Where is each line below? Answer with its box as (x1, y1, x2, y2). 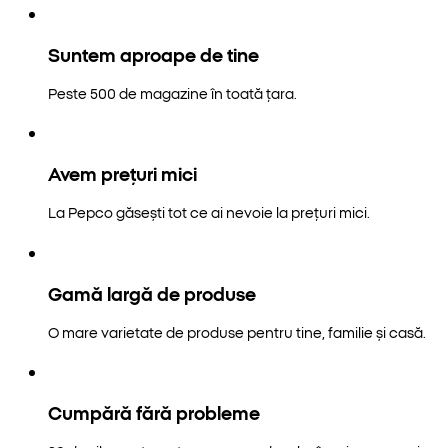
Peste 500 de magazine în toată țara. (48, 83, 297, 104)
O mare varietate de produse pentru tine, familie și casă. (48, 321, 426, 342)
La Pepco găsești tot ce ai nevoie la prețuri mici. (48, 202, 370, 223)
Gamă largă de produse (48, 279, 256, 306)
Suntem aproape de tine (48, 41, 259, 68)
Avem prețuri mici (48, 160, 197, 187)
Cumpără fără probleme (48, 398, 260, 425)
